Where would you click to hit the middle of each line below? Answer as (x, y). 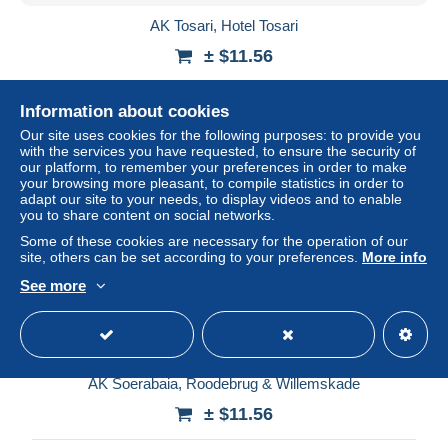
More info (394, 257)
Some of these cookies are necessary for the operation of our (214, 241)
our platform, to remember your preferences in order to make (213, 167)
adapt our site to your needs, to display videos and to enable (211, 199)
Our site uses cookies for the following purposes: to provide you (220, 135)
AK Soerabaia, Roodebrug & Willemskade (224, 383)
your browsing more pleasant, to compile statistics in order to (212, 183)
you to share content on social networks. (147, 215)
